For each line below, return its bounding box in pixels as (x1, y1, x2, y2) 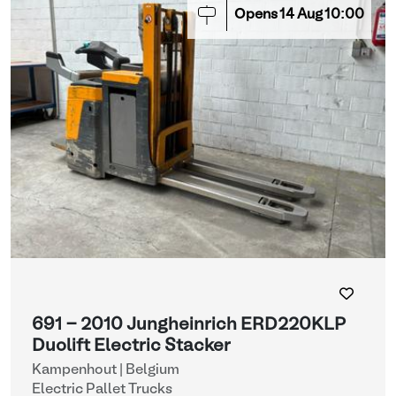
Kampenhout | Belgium (32, 364, 179, 377)
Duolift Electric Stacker (32, 339, 231, 354)
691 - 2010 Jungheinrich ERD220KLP (32, 317, 346, 333)
